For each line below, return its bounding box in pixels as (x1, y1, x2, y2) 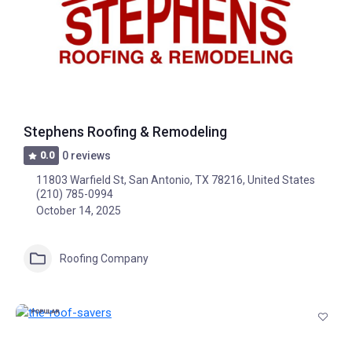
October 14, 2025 (36, 204, 121, 217)
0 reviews (62, 149, 112, 162)
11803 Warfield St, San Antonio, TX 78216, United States (36, 174, 315, 186)
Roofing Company (60, 251, 148, 265)
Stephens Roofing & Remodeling (24, 124, 227, 140)
